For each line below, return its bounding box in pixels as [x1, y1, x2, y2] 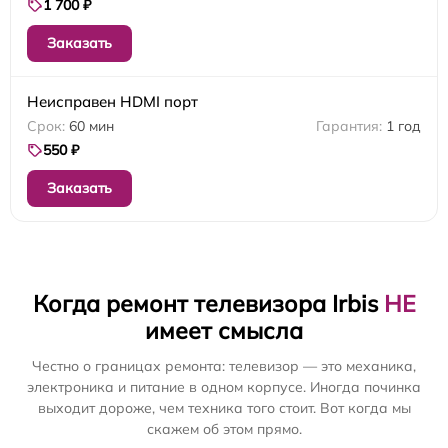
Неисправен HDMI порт [27, 92, 198, 112]
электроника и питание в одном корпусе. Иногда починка [27, 378, 421, 397]
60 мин [69, 117, 114, 136]
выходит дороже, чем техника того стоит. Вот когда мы [37, 399, 411, 418]
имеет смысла [145, 316, 303, 346]
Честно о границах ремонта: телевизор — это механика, [32, 357, 416, 376]
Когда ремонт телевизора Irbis [32, 289, 384, 319]
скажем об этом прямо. [146, 420, 302, 439]
